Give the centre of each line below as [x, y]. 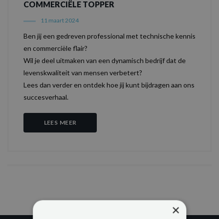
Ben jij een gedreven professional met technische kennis [109, 36]
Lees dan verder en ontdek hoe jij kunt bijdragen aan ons [109, 85]
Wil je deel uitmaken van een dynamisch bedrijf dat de [105, 60]
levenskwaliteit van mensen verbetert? [83, 73]
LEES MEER [60, 122]
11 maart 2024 [60, 20]
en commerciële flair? [55, 48]
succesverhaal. [46, 97]
